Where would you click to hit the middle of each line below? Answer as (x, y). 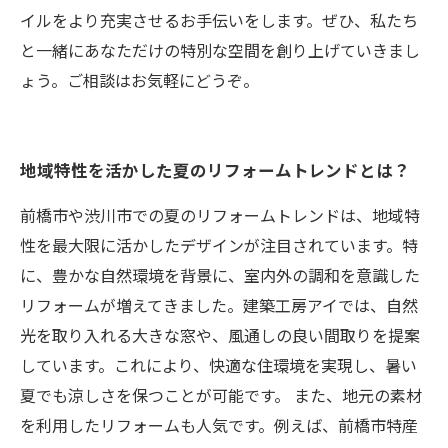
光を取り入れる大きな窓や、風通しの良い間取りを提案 (220, 335)
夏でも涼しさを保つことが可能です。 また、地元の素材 (221, 395)
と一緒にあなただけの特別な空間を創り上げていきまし (220, 50)
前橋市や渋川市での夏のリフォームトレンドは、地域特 (220, 215)
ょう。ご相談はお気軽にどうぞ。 (139, 80)
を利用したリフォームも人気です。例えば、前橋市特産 (219, 425)
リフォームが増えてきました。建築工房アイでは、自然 (219, 305)
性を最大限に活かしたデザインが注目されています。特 (219, 245)
